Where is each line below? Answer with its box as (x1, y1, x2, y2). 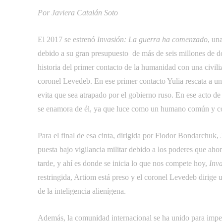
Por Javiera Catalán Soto (38, 8, 118, 17)
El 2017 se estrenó (38, 35, 97, 44)
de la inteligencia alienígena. (38, 187, 126, 195)
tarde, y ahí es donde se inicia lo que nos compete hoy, (38, 159, 207, 167)
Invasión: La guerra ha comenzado (97, 35, 208, 44)
